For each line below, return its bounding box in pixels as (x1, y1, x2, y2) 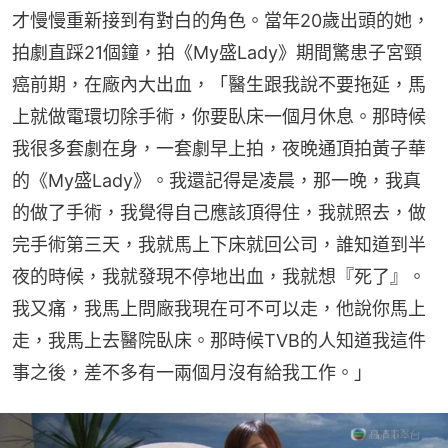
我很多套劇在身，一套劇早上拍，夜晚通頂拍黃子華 (12, 138, 426, 160)
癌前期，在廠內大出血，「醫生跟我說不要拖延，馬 (12, 74, 426, 96)
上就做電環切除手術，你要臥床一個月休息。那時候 (12, 106, 426, 128)
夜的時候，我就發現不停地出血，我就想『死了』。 (12, 266, 426, 288)
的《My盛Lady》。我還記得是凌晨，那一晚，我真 (12, 170, 421, 192)
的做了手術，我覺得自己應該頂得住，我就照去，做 (12, 202, 426, 224)
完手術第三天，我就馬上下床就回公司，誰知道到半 (12, 234, 426, 256)
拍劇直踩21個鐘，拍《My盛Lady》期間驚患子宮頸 (12, 42, 422, 64)
